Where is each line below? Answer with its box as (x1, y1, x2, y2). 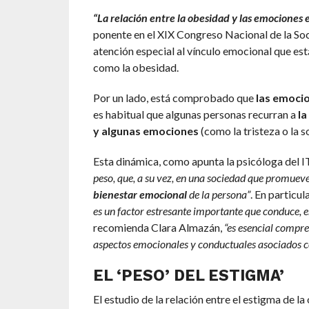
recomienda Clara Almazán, (92, 221, 224, 235)
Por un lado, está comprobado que (92, 91, 256, 105)
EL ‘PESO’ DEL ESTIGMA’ (92, 266, 284, 285)
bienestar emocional (92, 188, 189, 201)
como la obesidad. (92, 61, 179, 74)
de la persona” (188, 188, 250, 201)
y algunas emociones (92, 124, 199, 138)
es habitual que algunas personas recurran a (92, 108, 298, 121)
